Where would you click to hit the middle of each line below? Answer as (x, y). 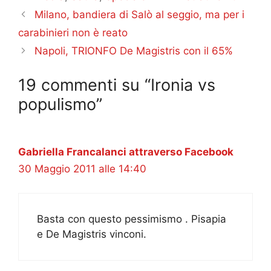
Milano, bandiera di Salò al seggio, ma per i (140, 15)
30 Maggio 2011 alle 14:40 (82, 168)
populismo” (60, 104)
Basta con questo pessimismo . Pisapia (132, 219)
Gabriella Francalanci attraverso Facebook (126, 152)
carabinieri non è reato (73, 33)
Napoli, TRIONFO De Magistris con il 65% (134, 51)
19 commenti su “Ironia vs (117, 85)
